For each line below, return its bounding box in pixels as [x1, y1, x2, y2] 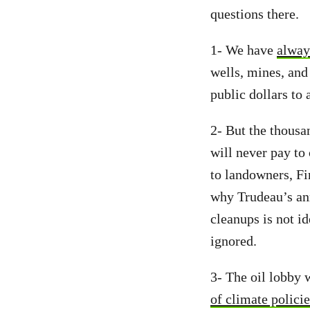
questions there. [210, 6, 299, 21]
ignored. [210, 233, 260, 248]
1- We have [210, 42, 277, 57]
